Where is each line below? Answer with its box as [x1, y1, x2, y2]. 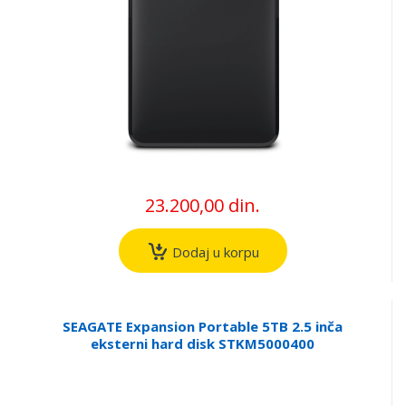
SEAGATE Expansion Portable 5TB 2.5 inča [63, 316, 343, 335]
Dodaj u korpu [168, 242, 259, 261]
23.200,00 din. [145, 193, 260, 218]
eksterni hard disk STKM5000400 [91, 333, 314, 353]
